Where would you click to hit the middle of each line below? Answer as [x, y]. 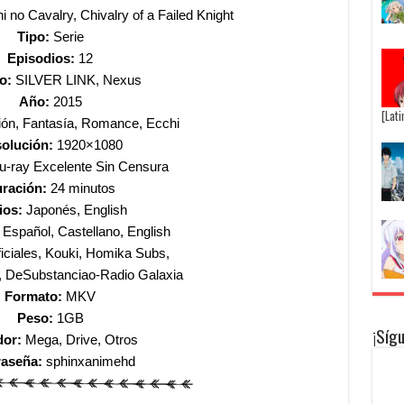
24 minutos [81, 188]
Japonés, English [75, 210]
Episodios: [43, 58]
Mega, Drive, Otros [79, 340]
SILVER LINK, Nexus [78, 80]
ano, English [134, 231]
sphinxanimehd [91, 361]
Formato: [33, 296]
